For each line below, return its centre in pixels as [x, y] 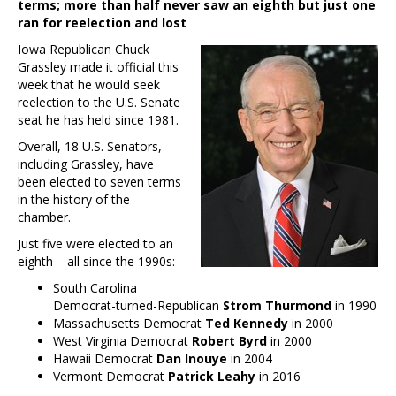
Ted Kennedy [247, 323]
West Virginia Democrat [122, 340]
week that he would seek [89, 84]
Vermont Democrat [110, 376]
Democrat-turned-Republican [138, 305]
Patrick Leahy [212, 376]
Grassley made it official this [98, 66]
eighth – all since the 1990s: [96, 261]
